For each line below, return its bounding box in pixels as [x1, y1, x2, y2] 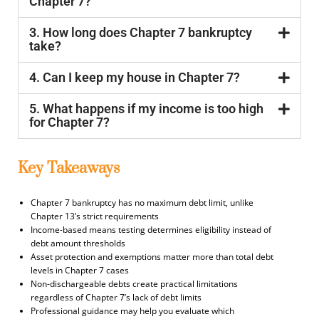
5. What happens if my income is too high [29, 100, 263, 116]
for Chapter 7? [29, 114, 110, 130]
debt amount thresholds [31, 236, 127, 249]
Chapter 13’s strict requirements [31, 209, 161, 222]
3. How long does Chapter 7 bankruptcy [29, 24, 252, 40]
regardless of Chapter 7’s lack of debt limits [31, 291, 204, 303]
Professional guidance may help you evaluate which [31, 304, 234, 317]
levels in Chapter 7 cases [31, 263, 129, 276]
